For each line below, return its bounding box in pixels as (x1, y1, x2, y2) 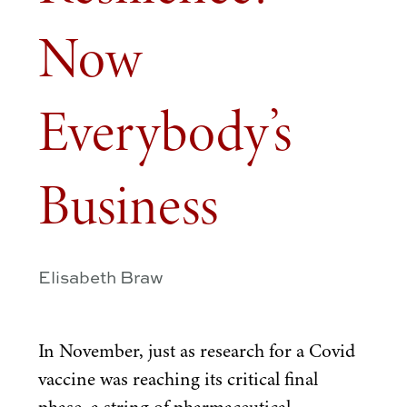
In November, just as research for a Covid (38, 337, 355, 365)
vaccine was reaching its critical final (38, 365, 318, 393)
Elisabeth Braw (38, 263, 164, 289)
